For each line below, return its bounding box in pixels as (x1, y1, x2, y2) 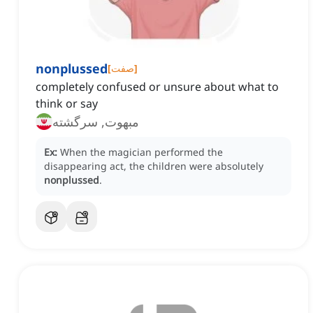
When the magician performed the (60, 145, 223, 159)
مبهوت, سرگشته (52, 113, 139, 131)
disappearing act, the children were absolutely (44, 159, 263, 173)
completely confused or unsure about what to (36, 79, 279, 95)
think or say (36, 96, 98, 112)
